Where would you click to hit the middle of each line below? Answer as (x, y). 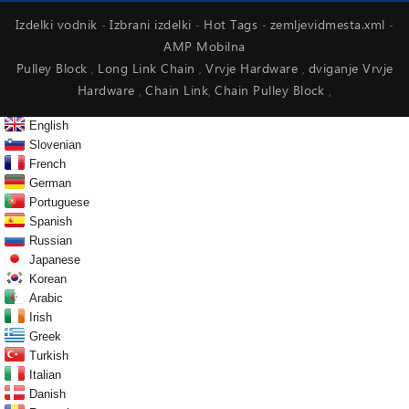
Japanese (55, 260)
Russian (51, 241)
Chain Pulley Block (272, 92)
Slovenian (55, 145)
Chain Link (177, 92)
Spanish (51, 222)
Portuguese (59, 203)
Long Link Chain (148, 70)
